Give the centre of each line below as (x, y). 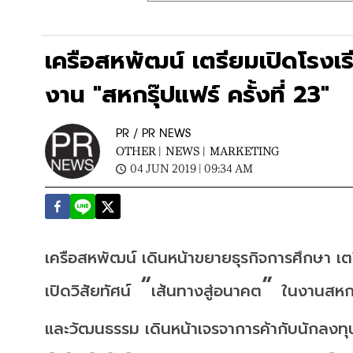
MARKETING (244, 151)
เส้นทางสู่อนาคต (206, 291)
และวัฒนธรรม (92, 329)
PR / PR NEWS (153, 134)
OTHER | (139, 151)
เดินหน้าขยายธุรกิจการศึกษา (236, 258)
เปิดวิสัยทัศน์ (88, 291)
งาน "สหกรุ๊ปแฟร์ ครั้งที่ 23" (187, 95)
